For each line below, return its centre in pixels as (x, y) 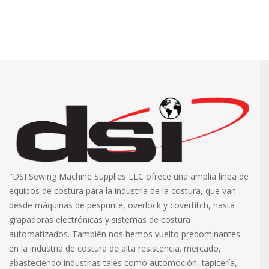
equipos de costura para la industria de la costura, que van (122, 191)
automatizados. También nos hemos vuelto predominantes (125, 234)
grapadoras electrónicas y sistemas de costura (100, 220)
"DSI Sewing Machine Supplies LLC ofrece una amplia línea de (129, 177)
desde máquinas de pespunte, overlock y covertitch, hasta (122, 205)
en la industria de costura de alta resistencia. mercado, (115, 249)
